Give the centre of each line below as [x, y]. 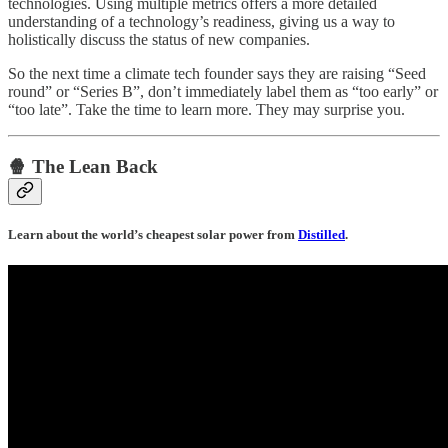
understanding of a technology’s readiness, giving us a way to [201, 22]
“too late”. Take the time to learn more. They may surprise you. [206, 110]
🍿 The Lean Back [83, 166]
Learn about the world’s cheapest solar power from [153, 234]
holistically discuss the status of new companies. [161, 40]
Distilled [321, 234]
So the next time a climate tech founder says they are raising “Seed [217, 74]
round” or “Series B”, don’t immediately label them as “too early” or [223, 92]
